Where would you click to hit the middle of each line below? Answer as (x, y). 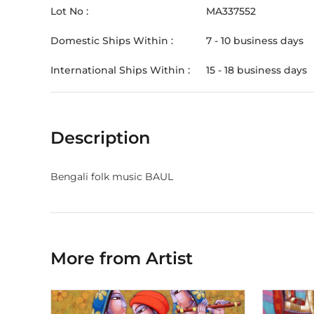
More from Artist (122, 258)
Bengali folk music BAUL (112, 177)
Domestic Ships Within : (112, 41)
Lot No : (69, 11)
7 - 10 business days (255, 41)
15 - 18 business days (257, 70)
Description (100, 138)
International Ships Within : (120, 70)
